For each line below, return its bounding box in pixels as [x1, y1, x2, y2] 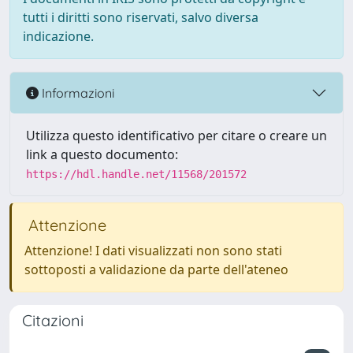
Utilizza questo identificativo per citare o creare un [26, 127, 327, 144]
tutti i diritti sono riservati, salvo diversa [23, 9, 258, 26]
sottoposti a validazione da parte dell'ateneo [24, 261, 288, 278]
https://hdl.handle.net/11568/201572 [26, 168, 247, 180]
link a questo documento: [26, 146, 178, 163]
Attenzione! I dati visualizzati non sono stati [24, 242, 282, 259]
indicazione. [23, 28, 94, 45]
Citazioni [22, 310, 84, 330]
